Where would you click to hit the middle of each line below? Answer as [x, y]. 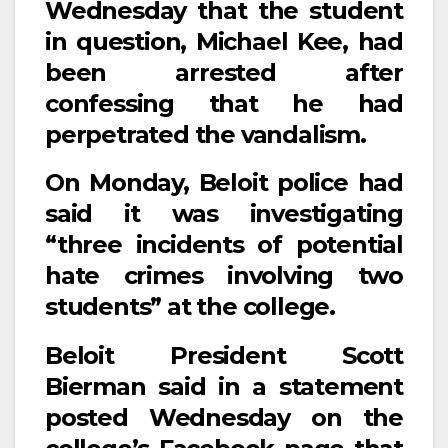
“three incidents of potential [224, 245]
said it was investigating [224, 214]
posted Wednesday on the [224, 418]
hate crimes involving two [224, 276]
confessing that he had [224, 103]
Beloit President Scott [224, 356]
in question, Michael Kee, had [224, 41]
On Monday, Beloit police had [224, 183]
